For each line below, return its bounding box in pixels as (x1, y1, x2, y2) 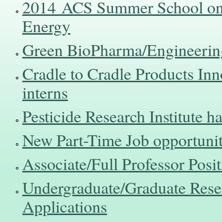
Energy (22, 14, 70, 37)
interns (22, 80, 68, 103)
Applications (22, 194, 107, 217)
